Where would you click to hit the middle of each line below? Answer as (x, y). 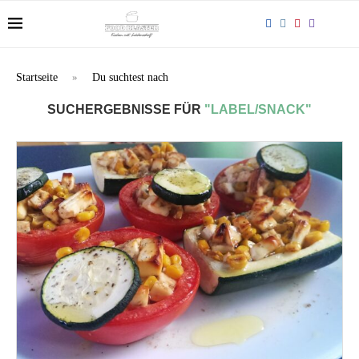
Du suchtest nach (130, 77)
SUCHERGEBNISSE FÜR (124, 109)
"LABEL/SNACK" (258, 109)
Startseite (37, 77)
